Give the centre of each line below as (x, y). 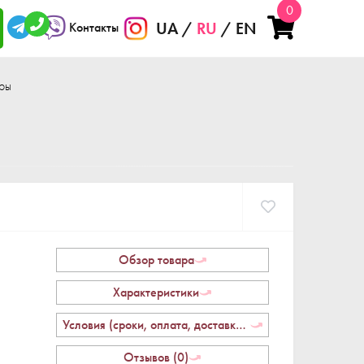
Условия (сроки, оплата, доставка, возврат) (241, 325)
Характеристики (156, 292)
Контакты (94, 27)
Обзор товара (156, 260)
